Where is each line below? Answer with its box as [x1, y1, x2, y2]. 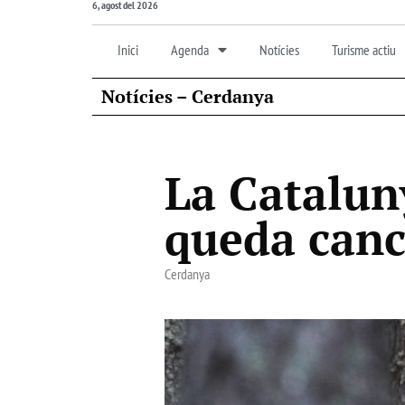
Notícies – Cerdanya [101, 83, 274, 108]
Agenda [171, 40, 209, 59]
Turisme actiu [332, 40, 396, 59]
